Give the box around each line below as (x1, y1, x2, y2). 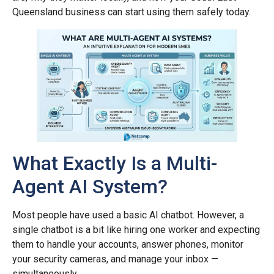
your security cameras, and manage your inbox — (12, 253, 218, 265)
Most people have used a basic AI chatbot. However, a (12, 209, 244, 221)
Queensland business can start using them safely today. (12, 6, 251, 18)
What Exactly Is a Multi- (12, 152, 217, 176)
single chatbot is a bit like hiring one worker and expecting (12, 224, 260, 236)
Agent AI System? (12, 175, 168, 199)
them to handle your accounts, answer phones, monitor (12, 239, 243, 251)
